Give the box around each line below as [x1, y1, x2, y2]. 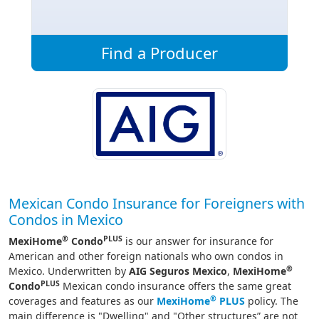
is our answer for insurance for [122, 234, 273, 248]
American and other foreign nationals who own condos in [9, 249, 283, 263]
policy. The [245, 294, 298, 308]
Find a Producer [101, 42, 218, 63]
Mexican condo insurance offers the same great [60, 279, 291, 293]
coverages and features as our [9, 294, 157, 308]
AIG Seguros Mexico [129, 264, 227, 278]
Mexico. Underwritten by [9, 264, 129, 278]
